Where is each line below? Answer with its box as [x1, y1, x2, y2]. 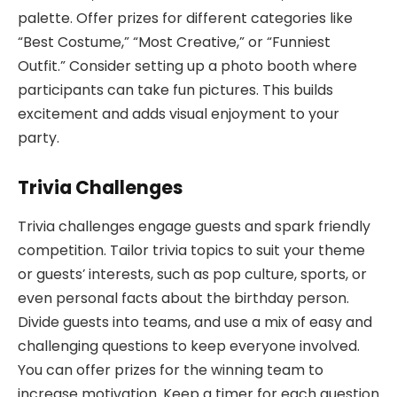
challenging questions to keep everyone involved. [18, 335, 360, 356]
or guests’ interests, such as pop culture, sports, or [18, 263, 367, 284]
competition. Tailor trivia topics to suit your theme [18, 239, 365, 261]
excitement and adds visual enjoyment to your [18, 103, 339, 124]
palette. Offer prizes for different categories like [18, 7, 353, 28]
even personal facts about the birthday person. [18, 287, 349, 308]
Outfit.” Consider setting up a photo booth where [18, 55, 357, 76]
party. [18, 127, 59, 148]
